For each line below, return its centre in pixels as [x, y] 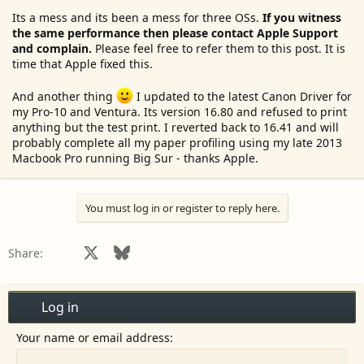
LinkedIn [184, 250]
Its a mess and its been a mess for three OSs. [137, 17]
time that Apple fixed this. [82, 64]
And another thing [64, 96]
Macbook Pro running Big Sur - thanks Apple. [135, 158]
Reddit [209, 250]
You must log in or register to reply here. [182, 208]
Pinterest [247, 250]
